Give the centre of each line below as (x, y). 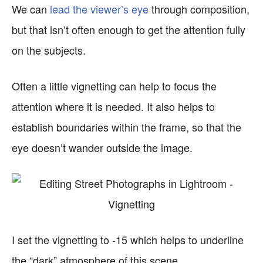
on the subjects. (49, 50)
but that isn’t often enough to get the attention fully (129, 29)
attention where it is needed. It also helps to (113, 106)
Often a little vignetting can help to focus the (114, 86)
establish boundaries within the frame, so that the (127, 127)
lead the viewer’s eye (99, 9)
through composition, (199, 9)
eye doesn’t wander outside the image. (102, 147)
